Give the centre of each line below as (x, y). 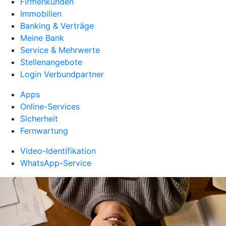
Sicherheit (39, 119)
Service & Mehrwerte (60, 50)
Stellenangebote (51, 62)
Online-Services (50, 106)
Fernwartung (44, 131)
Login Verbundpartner (62, 74)
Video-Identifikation (58, 151)
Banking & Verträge (57, 26)
